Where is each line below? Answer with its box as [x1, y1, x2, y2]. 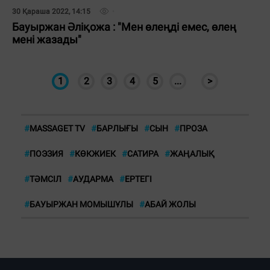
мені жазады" [12, 33, 81, 46]
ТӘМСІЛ [30, 174, 61, 184]
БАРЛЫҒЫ [96, 124, 138, 133]
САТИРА [127, 149, 159, 159]
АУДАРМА [73, 174, 113, 184]
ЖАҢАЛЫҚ [170, 149, 215, 159]
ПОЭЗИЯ [30, 149, 63, 159]
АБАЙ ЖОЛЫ [145, 199, 196, 209]
